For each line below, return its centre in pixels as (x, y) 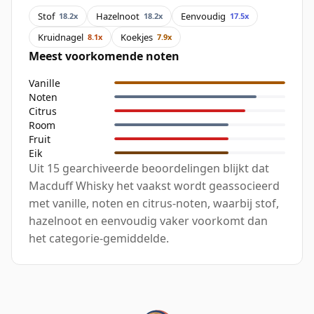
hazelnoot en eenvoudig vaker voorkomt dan (148, 221)
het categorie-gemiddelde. (99, 239)
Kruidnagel (61, 37)
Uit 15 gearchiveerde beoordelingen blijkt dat (149, 169)
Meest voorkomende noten (104, 56)
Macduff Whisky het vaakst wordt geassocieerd (154, 186)
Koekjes (137, 37)
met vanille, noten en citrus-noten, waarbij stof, (154, 204)
